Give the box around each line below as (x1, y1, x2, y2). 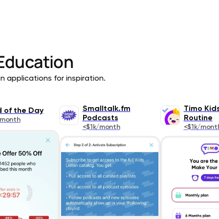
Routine (183, 114, 213, 123)
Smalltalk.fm (82, 105, 131, 113)
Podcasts (82, 114, 118, 123)
